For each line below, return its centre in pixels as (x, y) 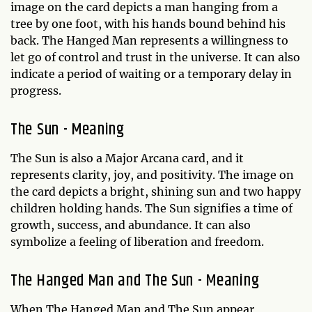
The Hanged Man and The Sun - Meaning (135, 280)
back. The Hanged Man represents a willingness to (149, 40)
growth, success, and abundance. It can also (131, 225)
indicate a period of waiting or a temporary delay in (151, 73)
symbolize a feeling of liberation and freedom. (137, 241)
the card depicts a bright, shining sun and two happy (156, 191)
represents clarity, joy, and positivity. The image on (152, 174)
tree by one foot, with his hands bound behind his (148, 23)
